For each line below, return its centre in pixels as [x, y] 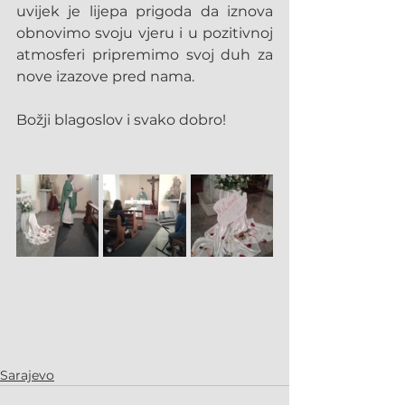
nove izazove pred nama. [105, 76]
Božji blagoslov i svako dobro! [121, 120]
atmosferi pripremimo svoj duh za [145, 55]
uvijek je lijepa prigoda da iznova [145, 11]
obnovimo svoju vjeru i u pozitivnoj [145, 33]
